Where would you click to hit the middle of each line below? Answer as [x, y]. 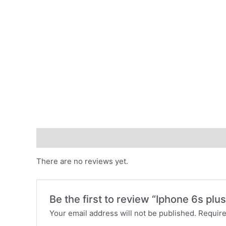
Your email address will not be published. [123, 213]
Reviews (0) [58, 138]
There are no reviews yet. [82, 161]
